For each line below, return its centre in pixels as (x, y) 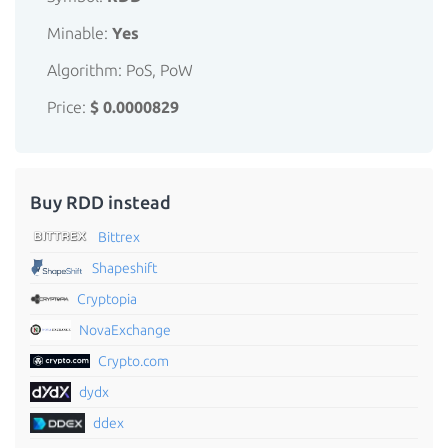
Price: (68, 107)
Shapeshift (125, 268)
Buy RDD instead (100, 202)
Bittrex (119, 237)
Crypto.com (133, 361)
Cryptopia (106, 299)
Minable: (79, 33)
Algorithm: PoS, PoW (120, 70)
